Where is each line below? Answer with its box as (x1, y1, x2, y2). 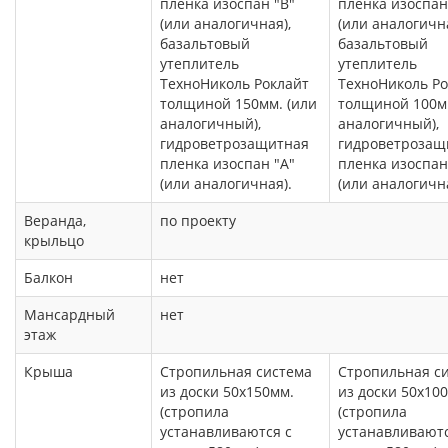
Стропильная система (160, 362, 312, 382)
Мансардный (24, 305, 115, 325)
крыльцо (24, 231, 84, 251)
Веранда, (24, 211, 86, 231)
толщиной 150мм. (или (160, 94, 317, 114)
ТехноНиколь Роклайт (160, 74, 309, 94)
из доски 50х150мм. (160, 382, 294, 402)
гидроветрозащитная (160, 134, 309, 154)
